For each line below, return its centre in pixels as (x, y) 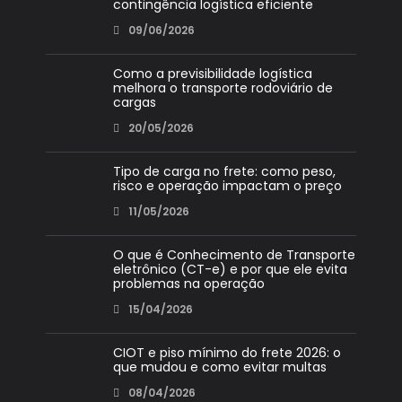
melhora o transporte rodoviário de (223, 88)
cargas (134, 103)
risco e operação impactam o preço (227, 186)
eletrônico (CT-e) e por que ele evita (230, 270)
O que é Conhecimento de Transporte (234, 255)
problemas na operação (188, 284)
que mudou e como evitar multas (219, 367)
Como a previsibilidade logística (212, 74)
